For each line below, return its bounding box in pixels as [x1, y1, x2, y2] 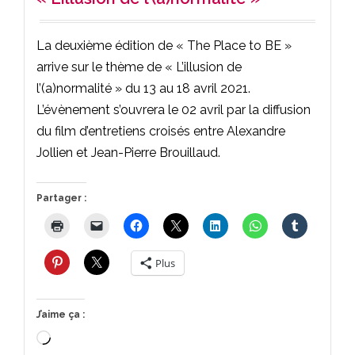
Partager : [36, 192, 86, 204]
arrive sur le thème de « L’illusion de [36, 59, 242, 74]
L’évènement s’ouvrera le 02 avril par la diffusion [36, 101, 311, 117]
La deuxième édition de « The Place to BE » [36, 37, 292, 53]
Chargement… [50, 331, 128, 347]
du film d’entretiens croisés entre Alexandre [36, 123, 285, 139]
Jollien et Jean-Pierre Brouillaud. [36, 144, 220, 160]
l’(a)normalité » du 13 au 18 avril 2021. [36, 80, 250, 96]
